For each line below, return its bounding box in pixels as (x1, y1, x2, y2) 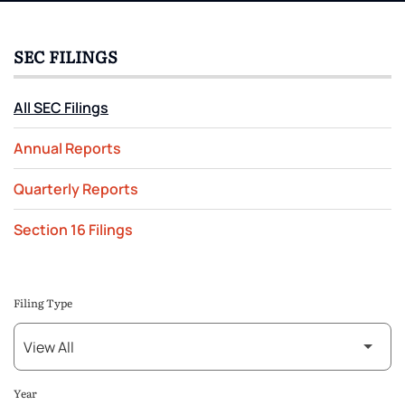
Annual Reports (14, 138, 121, 159)
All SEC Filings (14, 98, 108, 118)
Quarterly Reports (14, 179, 138, 200)
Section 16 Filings (14, 220, 133, 240)
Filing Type (14, 295, 72, 312)
